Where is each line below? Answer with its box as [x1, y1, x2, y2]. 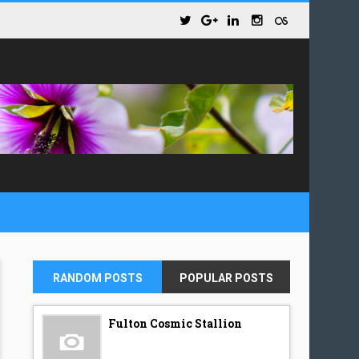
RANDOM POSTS [52, 272, 143, 284]
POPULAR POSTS [179, 272, 273, 284]
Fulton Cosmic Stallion [108, 316, 243, 331]
